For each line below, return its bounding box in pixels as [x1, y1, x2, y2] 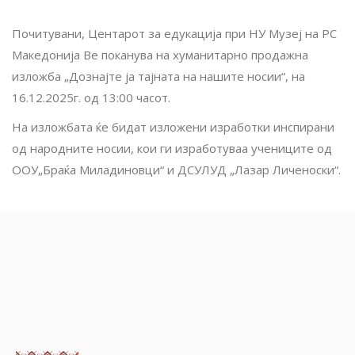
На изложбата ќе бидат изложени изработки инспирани [12, 118, 334, 135]
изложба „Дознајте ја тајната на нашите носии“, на [12, 67, 305, 84]
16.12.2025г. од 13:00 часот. [12, 89, 170, 105]
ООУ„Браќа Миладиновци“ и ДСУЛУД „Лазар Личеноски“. [12, 161, 341, 177]
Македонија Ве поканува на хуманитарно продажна [12, 46, 308, 63]
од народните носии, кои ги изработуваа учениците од [12, 139, 332, 156]
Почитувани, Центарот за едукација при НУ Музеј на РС [12, 25, 337, 41]
